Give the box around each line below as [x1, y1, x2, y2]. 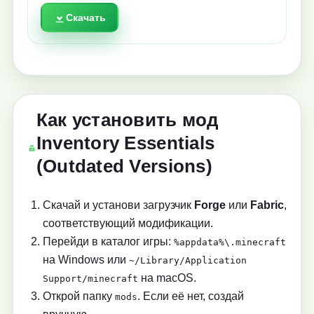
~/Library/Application [129, 255, 247, 266]
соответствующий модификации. [43, 217, 213, 230]
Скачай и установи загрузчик [43, 199, 194, 212]
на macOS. [138, 272, 196, 285]
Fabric [250, 199, 284, 212]
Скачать [66, 12, 106, 24]
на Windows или [43, 254, 129, 266]
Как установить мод [36, 109, 219, 131]
